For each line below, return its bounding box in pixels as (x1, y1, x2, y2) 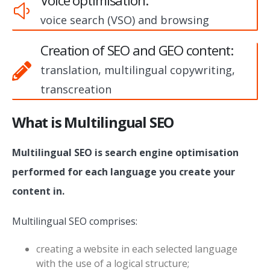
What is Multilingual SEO (12, 111, 174, 132)
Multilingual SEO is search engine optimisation (12, 145, 239, 159)
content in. (12, 184, 64, 198)
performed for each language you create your (12, 165, 235, 178)
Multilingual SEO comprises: (12, 215, 137, 228)
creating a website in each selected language (36, 242, 237, 256)
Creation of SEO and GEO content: (40, 40, 234, 60)
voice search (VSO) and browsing (40, 12, 209, 27)
